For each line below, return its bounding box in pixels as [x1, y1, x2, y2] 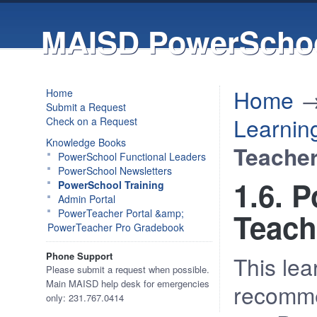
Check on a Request [46, 114, 137, 128]
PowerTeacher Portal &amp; [58, 206, 184, 220]
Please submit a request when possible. [46, 263, 209, 276]
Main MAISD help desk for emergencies [46, 277, 209, 290]
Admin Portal [58, 192, 115, 206]
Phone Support [46, 249, 113, 263]
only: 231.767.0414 [46, 291, 124, 304]
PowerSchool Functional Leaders [58, 149, 206, 163]
